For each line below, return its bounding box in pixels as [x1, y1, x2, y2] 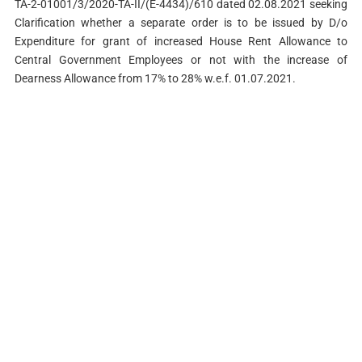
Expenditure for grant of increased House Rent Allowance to [14, 34, 348, 48]
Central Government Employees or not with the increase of [14, 53, 348, 66]
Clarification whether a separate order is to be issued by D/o [14, 15, 348, 29]
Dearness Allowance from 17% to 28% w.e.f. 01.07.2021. [14, 71, 296, 85]
